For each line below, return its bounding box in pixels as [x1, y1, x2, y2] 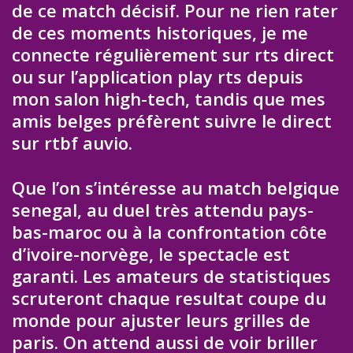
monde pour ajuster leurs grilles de [12, 307, 310, 332]
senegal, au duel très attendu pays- [12, 197, 314, 221]
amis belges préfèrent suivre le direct [12, 109, 332, 133]
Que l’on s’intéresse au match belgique [12, 175, 340, 199]
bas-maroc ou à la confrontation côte [12, 219, 327, 243]
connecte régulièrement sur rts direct [12, 43, 334, 67]
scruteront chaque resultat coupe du [12, 285, 326, 310]
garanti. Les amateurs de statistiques [12, 263, 331, 288]
